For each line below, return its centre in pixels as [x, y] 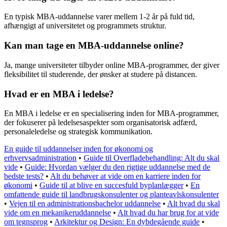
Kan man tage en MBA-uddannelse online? [94, 46]
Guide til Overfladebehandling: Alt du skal [152, 158]
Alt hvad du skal [194, 204]
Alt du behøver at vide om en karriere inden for [125, 176]
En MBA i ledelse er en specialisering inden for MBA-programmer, [111, 113]
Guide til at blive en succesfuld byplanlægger [111, 185]
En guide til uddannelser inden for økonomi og [79, 149]
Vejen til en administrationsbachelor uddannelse [85, 204]
